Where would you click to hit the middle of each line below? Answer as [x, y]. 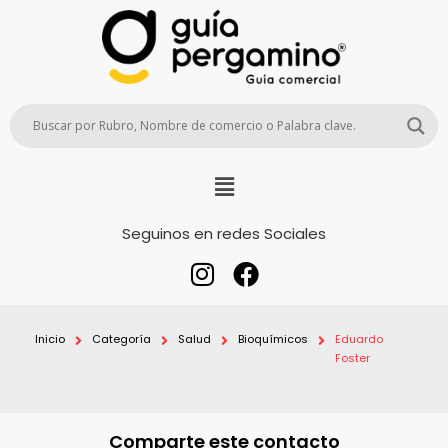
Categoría [121, 339]
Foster [352, 358]
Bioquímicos [273, 339]
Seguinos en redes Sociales [224, 234]
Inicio [50, 339]
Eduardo [359, 339]
